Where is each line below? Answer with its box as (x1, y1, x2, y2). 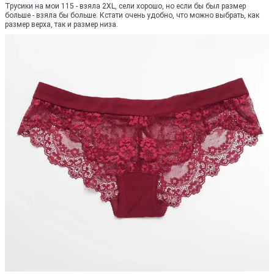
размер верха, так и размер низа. (5, 20, 118, 29)
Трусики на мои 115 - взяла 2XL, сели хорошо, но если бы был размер (5, 2, 246, 10)
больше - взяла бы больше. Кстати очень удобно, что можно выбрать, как (5, 11, 259, 20)
